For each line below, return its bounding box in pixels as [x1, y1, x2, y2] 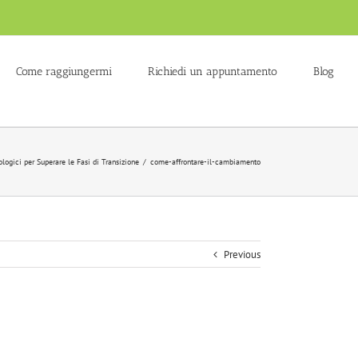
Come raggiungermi [16, 64, 112, 78]
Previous [224, 248, 261, 261]
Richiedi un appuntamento [148, 64, 277, 78]
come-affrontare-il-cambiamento [150, 157, 261, 167]
